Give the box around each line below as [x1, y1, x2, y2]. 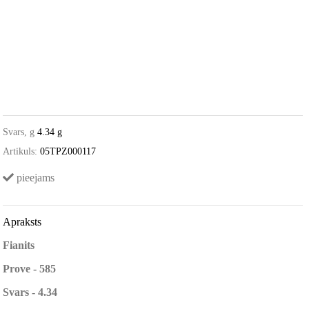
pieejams [14, 172, 55, 184]
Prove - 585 [3, 263, 57, 275]
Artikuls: [3, 146, 38, 157]
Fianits [3, 239, 35, 252]
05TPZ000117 [40, 146, 97, 157]
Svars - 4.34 [3, 286, 58, 299]
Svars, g [3, 127, 35, 138]
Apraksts [3, 216, 42, 228]
